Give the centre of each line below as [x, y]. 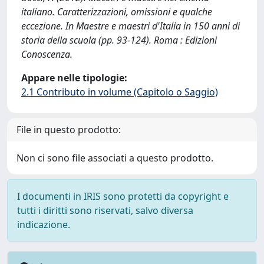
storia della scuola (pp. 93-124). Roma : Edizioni [119, 40]
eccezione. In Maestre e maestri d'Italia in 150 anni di [131, 26]
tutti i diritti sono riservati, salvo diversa [105, 210]
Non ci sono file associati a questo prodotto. [115, 158]
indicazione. [44, 225]
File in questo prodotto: [69, 130]
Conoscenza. [47, 54]
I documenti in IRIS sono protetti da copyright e [123, 196]
